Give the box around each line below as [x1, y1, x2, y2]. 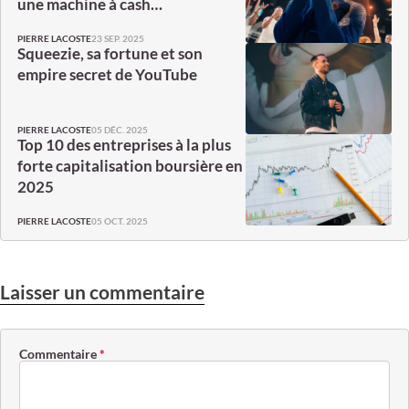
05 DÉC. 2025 [91, 123, 148, 135]
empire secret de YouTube [17, 65, 197, 85]
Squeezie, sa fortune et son [17, 44, 203, 64]
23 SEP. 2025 [91, 32, 144, 44]
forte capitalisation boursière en [17, 156, 243, 176]
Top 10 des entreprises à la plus [17, 135, 231, 155]
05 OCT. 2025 [91, 215, 148, 226]
